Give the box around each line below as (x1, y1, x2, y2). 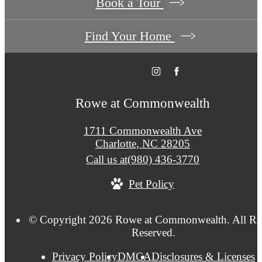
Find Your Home (84, 29, 175, 44)
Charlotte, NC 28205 (95, 137, 190, 150)
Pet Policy (129, 177, 174, 190)
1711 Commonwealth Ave (84, 124, 202, 137)
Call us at (86, 153, 127, 166)
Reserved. (131, 226, 175, 239)
